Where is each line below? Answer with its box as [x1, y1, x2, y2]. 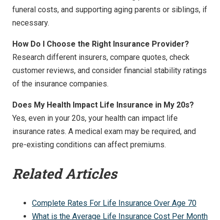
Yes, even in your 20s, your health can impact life [12, 113, 178, 123]
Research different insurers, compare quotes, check [12, 53, 190, 62]
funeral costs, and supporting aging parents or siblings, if [12, 5, 207, 15]
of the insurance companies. [12, 79, 109, 89]
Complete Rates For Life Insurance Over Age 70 [32, 198, 196, 208]
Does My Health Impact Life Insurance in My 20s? [12, 100, 194, 110]
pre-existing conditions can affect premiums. [12, 140, 166, 150]
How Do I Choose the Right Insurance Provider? [12, 39, 189, 49]
